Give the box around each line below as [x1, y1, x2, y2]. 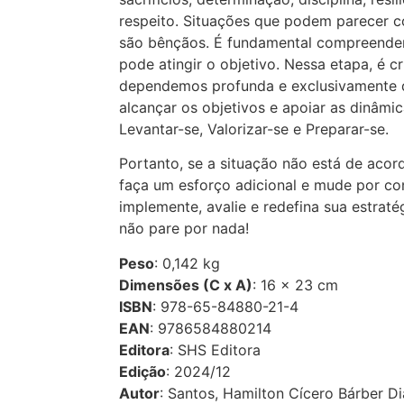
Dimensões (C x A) [119, 275, 252, 294]
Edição [119, 362, 166, 381]
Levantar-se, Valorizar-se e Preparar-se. [119, 119, 389, 138]
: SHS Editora [170, 340, 261, 359]
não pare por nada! [119, 219, 249, 238]
